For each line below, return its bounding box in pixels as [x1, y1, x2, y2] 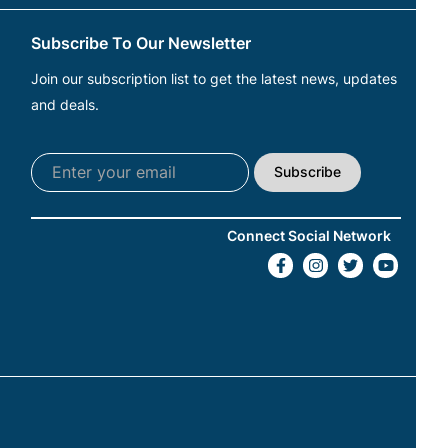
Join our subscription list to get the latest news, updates [30, 69, 397, 87]
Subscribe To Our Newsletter [30, 32, 251, 53]
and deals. [30, 95, 99, 113]
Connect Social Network [226, 226, 391, 244]
